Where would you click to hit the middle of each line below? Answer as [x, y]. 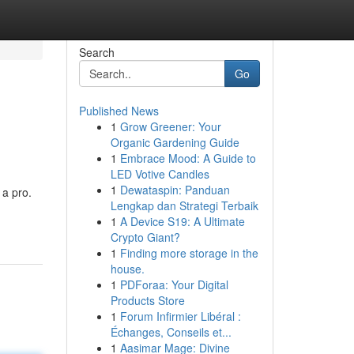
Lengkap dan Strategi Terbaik [184, 205]
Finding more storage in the [189, 253]
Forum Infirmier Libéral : [180, 316]
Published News [119, 111]
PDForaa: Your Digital [174, 284]
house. [127, 269]
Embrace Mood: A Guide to [188, 158]
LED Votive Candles [160, 174]
